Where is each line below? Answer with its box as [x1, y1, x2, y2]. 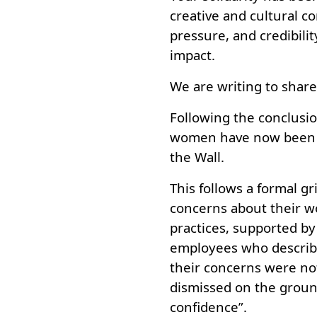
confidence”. [170, 298, 247, 316]
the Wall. [170, 148, 224, 166]
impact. [170, 46, 215, 64]
